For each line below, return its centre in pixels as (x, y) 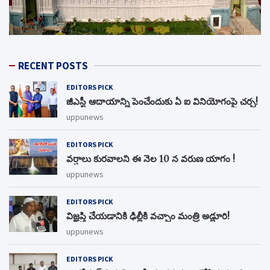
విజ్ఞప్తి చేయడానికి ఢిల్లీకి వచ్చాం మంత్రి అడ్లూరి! (148, 216)
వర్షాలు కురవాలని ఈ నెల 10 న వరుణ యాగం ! (151, 159)
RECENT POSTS (53, 66)
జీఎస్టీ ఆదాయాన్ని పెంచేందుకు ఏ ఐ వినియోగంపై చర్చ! (162, 102)
